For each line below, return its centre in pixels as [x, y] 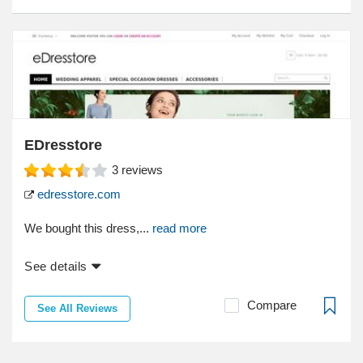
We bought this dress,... [88, 228]
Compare [272, 305]
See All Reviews [77, 308]
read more [179, 228]
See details [56, 266]
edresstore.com [77, 194]
